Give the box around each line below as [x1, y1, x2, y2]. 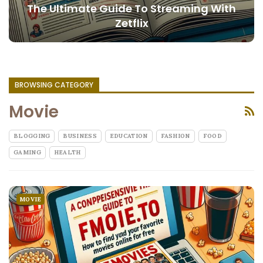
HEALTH [53, 149, 81, 157]
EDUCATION [109, 132, 148, 140]
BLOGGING [14, 132, 50, 140]
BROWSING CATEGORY [15, 80, 93, 90]
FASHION [160, 132, 190, 140]
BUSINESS [63, 132, 97, 140]
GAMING [14, 149, 41, 157]
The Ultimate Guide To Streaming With [27, 1, 236, 16]
